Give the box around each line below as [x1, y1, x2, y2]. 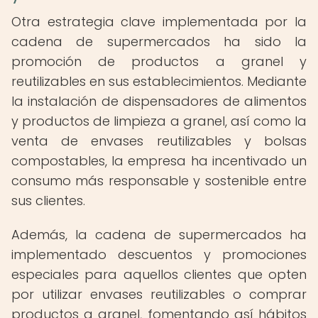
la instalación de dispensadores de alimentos [11, 92, 307, 110]
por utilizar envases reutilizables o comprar [11, 285, 307, 303]
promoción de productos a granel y [11, 53, 307, 70]
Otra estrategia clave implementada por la [11, 13, 307, 31]
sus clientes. [11, 192, 85, 209]
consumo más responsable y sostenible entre [11, 172, 307, 190]
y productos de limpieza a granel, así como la [11, 112, 307, 130]
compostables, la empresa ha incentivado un [11, 152, 307, 170]
